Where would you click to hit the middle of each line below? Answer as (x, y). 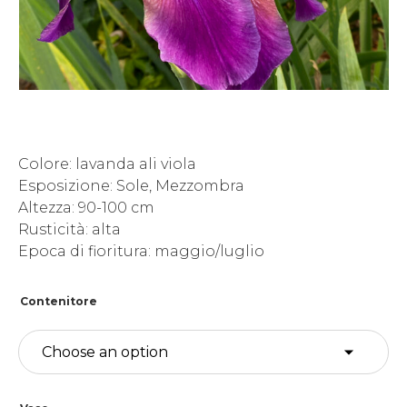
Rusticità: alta (69, 230)
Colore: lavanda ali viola (107, 164)
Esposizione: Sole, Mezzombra (131, 186)
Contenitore (59, 302)
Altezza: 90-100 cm (86, 208)
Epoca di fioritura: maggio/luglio (141, 252)
